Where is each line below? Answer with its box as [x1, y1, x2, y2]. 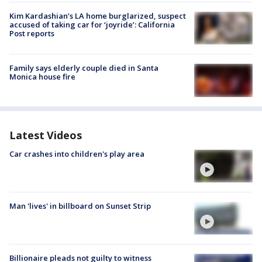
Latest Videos [9, 127, 82, 142]
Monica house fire [9, 71, 75, 82]
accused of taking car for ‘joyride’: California [9, 19, 175, 30]
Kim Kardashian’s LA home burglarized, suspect [9, 11, 186, 21]
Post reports [9, 28, 54, 39]
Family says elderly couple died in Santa [9, 63, 158, 74]
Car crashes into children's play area [9, 148, 144, 159]
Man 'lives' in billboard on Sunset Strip [9, 200, 151, 211]
